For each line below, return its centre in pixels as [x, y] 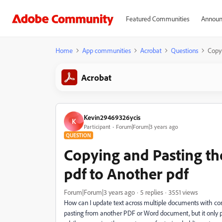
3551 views [183, 192]
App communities [107, 50]
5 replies [152, 192]
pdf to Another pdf [126, 173]
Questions [185, 50]
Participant [97, 126]
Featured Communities [157, 19]
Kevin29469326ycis [112, 117]
